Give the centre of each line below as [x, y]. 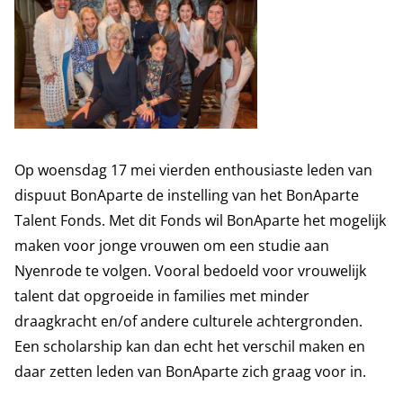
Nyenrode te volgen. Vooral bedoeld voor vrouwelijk [190, 271]
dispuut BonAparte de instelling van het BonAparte [187, 195]
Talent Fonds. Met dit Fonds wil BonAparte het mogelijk [200, 220]
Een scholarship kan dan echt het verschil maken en [190, 346]
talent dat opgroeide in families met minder [162, 296]
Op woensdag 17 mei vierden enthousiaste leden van [193, 170]
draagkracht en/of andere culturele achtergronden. [188, 321]
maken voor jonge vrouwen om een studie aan [172, 246]
